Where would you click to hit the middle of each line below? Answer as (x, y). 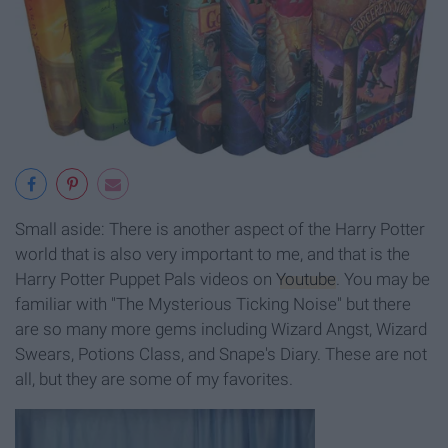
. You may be (383, 278)
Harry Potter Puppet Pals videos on (145, 278)
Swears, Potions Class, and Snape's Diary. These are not (221, 353)
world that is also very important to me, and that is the (212, 253)
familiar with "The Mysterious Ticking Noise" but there (213, 303)
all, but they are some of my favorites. (154, 378)
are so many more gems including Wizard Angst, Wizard (221, 328)
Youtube (306, 278)
